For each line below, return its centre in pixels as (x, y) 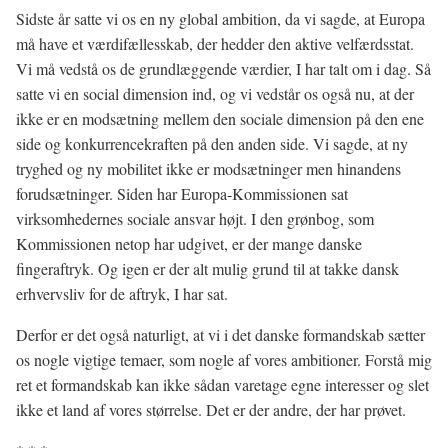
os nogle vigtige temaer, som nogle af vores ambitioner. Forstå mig (224, 359)
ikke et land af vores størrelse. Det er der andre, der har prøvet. (211, 409)
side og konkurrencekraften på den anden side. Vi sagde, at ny (212, 143)
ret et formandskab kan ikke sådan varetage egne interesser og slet (222, 384)
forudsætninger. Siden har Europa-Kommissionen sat (182, 193)
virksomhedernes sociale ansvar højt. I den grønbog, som (195, 218)
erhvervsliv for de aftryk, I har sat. (122, 293)
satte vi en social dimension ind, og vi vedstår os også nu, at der (215, 93)
